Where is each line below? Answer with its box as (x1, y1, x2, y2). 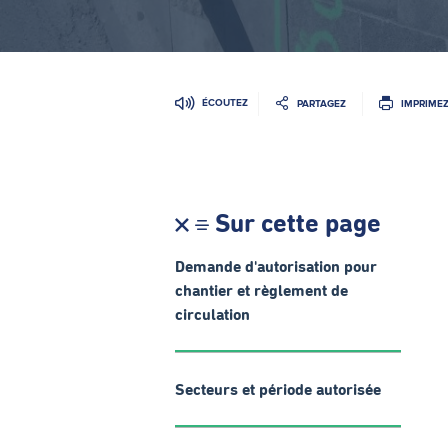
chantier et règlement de (175, 283, 348, 299)
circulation (175, 307, 250, 323)
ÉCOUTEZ (202, 97, 248, 108)
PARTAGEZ (297, 97, 346, 109)
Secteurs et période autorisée (175, 382, 381, 398)
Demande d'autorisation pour (175, 259, 377, 275)
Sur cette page (215, 212, 381, 238)
